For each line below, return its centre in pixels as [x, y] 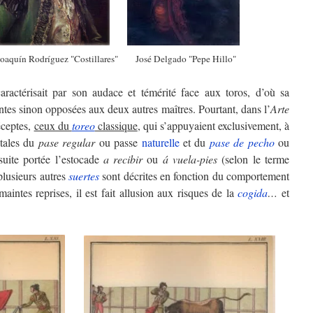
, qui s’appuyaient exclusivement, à [213, 125]
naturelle [160, 142]
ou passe [118, 142]
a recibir [123, 159]
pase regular [67, 142]
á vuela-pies [192, 159]
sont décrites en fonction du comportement [194, 176]
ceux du [53, 125]
